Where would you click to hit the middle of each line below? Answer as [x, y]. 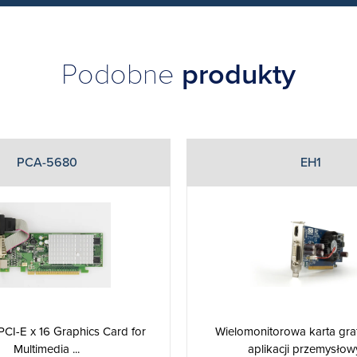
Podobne [122, 74]
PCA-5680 [47, 162]
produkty [239, 74]
